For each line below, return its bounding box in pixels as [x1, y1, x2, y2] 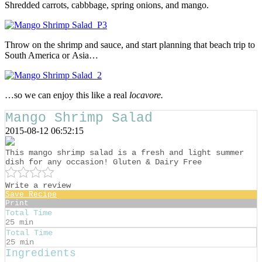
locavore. [129, 89, 163, 100]
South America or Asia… [5, 50, 98, 60]
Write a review [5, 180, 71, 190]
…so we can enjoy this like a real [5, 89, 129, 100]
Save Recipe [5, 189, 57, 199]
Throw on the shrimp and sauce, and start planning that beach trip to [5, 39, 255, 50]
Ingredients [5, 247, 76, 259]
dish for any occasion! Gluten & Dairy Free [5, 157, 202, 167]
